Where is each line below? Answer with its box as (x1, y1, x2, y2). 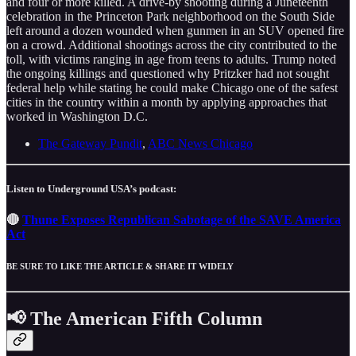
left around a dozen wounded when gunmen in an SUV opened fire (6, 24, 344, 38)
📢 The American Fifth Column (6, 308, 262, 330)
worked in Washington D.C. (6, 110, 148, 124)
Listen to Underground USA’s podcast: (6, 183, 176, 195)
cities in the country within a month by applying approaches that (6, 95, 327, 110)
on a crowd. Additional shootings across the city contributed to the (6, 38, 337, 52)
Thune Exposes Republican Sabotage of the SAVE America (22, 213, 341, 227)
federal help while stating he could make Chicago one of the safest (6, 81, 338, 95)
